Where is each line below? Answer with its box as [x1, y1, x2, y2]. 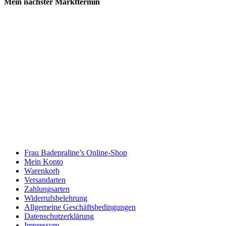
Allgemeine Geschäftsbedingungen [24, 202, 136, 211]
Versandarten [24, 175, 66, 184]
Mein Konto [24, 157, 63, 166]
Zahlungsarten [24, 184, 70, 193]
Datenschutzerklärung [24, 211, 94, 220]
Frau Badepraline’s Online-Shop [24, 148, 127, 157]
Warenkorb [24, 166, 60, 175]
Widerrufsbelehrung [24, 193, 87, 202]
